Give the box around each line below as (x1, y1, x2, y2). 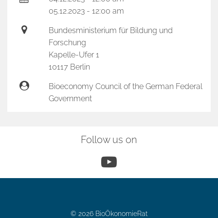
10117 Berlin (48, 62, 90, 72)
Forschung (48, 38, 86, 47)
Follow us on (81, 134, 137, 145)
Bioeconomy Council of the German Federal (48, 82, 202, 91)
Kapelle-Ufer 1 (48, 50, 99, 59)
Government (48, 94, 92, 103)
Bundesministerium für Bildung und (48, 26, 173, 35)
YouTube (101, 152, 163, 170)
